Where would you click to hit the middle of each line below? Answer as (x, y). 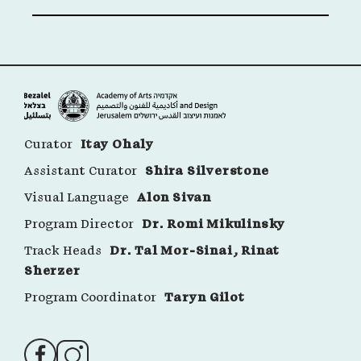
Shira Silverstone (207, 171)
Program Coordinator (90, 297)
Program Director (79, 224)
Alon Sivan (174, 197)
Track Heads (63, 251)
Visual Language (77, 197)
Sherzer (52, 271)
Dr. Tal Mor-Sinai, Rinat (195, 251)
